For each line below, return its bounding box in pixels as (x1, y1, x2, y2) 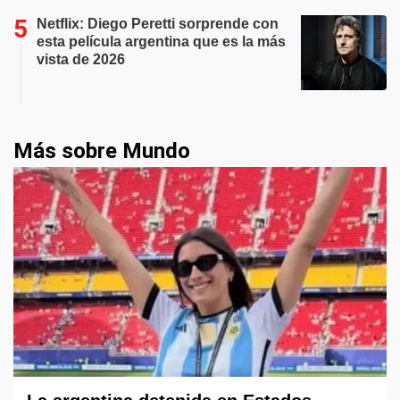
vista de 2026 (37, 52, 125, 67)
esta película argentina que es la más (37, 34, 286, 49)
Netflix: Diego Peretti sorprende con (37, 16, 279, 31)
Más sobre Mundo (13, 138, 190, 163)
